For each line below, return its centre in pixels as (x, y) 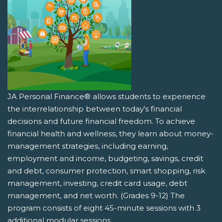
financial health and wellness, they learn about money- (111, 134)
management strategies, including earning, (88, 146)
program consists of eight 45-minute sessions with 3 (104, 208)
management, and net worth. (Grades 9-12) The (96, 196)
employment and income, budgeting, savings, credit (105, 159)
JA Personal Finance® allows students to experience (107, 97)
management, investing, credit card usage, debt (97, 183)
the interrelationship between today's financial (95, 109)
